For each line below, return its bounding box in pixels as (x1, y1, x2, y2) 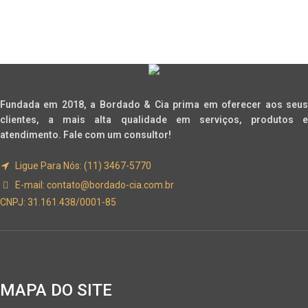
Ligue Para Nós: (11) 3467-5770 (13, 160, 151, 172)
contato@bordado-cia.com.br (47, 179, 174, 191)
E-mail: (13, 179, 45, 191)
